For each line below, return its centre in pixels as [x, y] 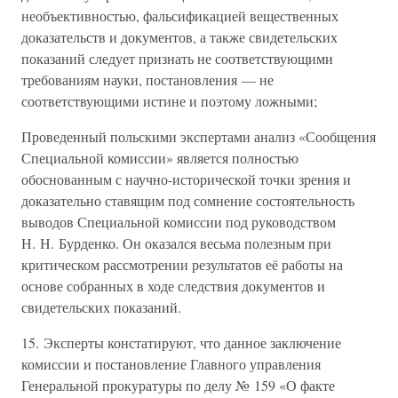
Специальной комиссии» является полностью [160, 158]
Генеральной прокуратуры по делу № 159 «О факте [178, 385]
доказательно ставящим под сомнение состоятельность [188, 200]
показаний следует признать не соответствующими [177, 58]
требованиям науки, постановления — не [147, 80]
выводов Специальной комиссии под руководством [179, 222]
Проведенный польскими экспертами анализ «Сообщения [199, 136]
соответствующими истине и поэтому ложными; [169, 101]
